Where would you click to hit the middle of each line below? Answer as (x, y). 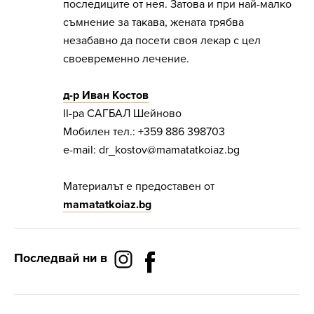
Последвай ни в (61, 258)
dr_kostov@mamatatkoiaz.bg (169, 150)
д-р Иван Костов (106, 96)
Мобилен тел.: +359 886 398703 (144, 132)
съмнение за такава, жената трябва (153, 23)
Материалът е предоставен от (139, 187)
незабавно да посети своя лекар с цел (162, 41)
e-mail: (81, 150)
